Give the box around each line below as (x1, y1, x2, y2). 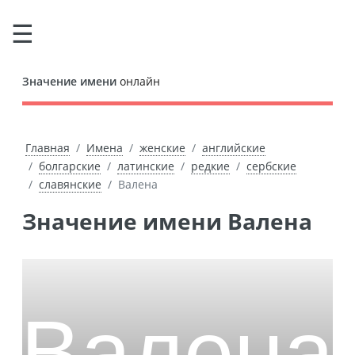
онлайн (116, 74, 160, 89)
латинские (117, 158, 174, 174)
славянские (39, 177, 101, 192)
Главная (25, 140, 70, 155)
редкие (191, 158, 230, 174)
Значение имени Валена (36, 206, 312, 236)
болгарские (39, 158, 101, 174)
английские (201, 140, 265, 155)
